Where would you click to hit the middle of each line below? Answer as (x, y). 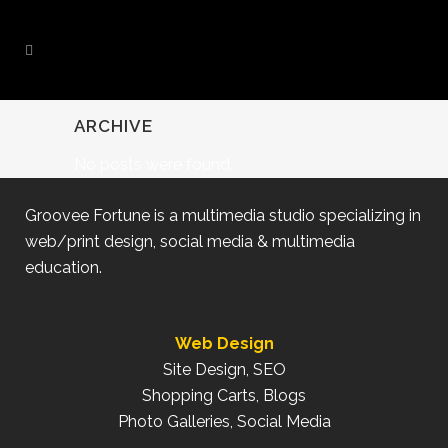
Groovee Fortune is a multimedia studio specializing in (223, 215)
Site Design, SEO (224, 369)
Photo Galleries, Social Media (224, 421)
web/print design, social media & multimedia (190, 241)
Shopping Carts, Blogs (224, 395)
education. (63, 267)
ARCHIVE (113, 126)
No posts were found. (153, 164)
